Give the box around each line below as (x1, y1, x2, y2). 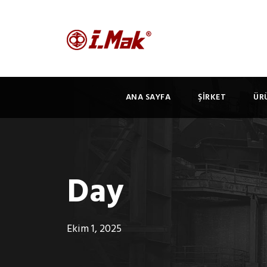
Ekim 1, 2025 (67, 221, 122, 238)
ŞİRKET (198, 91, 226, 104)
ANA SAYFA (125, 91, 171, 104)
